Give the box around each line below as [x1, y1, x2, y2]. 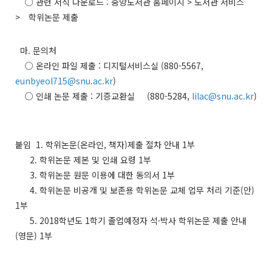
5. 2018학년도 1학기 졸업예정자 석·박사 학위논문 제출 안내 [15, 214, 246, 226]
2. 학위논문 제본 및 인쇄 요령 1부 [15, 153, 151, 166]
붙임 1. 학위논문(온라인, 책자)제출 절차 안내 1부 [15, 138, 195, 151]
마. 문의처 [15, 44, 56, 56]
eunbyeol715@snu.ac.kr [15, 74, 113, 87]
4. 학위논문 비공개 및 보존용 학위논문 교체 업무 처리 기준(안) [15, 183, 254, 196]
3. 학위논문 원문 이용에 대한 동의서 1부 [15, 168, 175, 181]
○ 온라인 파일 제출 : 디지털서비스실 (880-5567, [15, 59, 203, 72]
